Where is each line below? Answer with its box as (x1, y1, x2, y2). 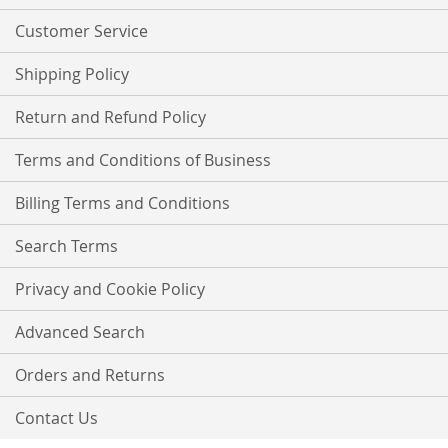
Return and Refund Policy (15, 106, 206, 128)
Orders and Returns (15, 364, 165, 386)
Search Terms (15, 235, 118, 257)
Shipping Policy (15, 63, 129, 85)
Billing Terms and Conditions (15, 192, 230, 214)
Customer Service (15, 20, 148, 42)
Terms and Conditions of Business (15, 149, 271, 171)
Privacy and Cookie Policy (15, 278, 205, 300)
